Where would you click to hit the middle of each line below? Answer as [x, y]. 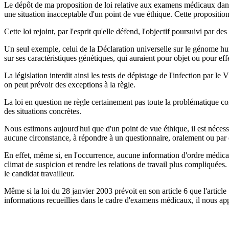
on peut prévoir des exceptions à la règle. [70, 85]
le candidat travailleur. [39, 174]
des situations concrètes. [43, 111]
